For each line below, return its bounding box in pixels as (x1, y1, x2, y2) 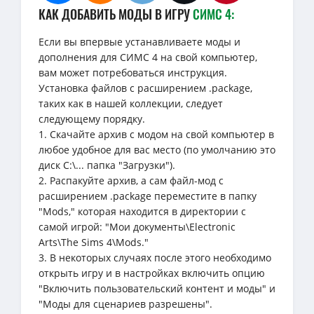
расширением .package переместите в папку (39, 189, 257, 203)
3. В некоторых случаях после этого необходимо (39, 250, 271, 264)
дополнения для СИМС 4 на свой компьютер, (39, 50, 257, 64)
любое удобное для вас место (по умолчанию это (39, 142, 275, 156)
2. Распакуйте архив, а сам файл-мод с (39, 173, 224, 187)
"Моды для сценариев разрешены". (39, 296, 212, 310)
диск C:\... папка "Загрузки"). (39, 158, 175, 172)
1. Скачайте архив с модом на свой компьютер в (39, 127, 274, 141)
